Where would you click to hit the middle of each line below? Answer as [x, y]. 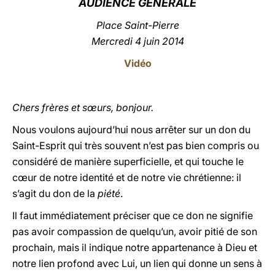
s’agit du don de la [55, 193]
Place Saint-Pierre [137, 25]
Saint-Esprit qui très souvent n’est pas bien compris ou [136, 145]
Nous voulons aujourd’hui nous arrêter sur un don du [131, 130]
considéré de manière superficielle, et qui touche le [128, 161]
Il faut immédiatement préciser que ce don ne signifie [133, 215]
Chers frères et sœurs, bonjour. [83, 107]
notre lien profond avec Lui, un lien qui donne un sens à [137, 263]
